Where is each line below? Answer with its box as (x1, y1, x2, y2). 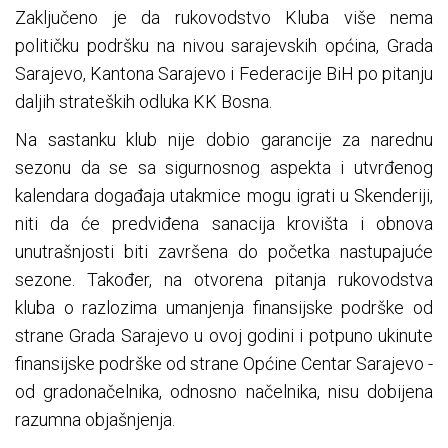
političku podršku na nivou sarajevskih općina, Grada (15, 35, 433, 57)
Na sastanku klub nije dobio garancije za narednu (15, 129, 433, 151)
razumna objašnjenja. (15, 409, 175, 431)
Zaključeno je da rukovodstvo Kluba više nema (15, 7, 433, 29)
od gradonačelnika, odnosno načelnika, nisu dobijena (15, 381, 433, 403)
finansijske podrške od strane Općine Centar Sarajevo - (15, 353, 433, 375)
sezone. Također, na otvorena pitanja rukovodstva (15, 269, 433, 291)
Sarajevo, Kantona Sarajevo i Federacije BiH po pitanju (15, 63, 433, 85)
